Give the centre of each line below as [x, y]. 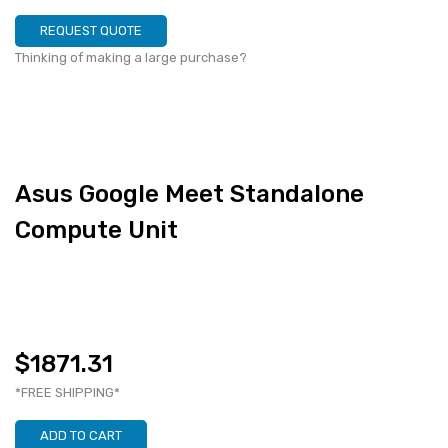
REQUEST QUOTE [91, 30]
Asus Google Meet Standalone [189, 194]
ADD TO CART [81, 435]
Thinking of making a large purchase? [131, 57]
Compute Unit [96, 230]
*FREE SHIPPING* [67, 392]
